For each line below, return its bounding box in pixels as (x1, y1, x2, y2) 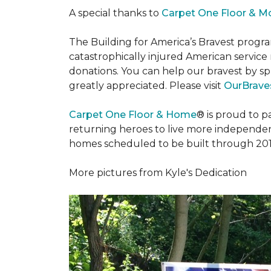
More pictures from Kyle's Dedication (69, 167, 247, 178)
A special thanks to (69, 7, 162, 19)
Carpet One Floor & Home (69, 109, 197, 120)
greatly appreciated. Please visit (69, 80, 221, 91)
